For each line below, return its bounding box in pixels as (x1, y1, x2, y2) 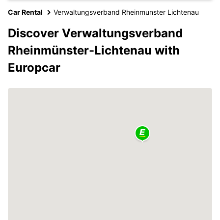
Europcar (8, 60, 60, 75)
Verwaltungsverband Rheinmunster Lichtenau (54, 7, 199, 16)
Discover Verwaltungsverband (8, 26, 183, 40)
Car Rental (8, 7, 43, 16)
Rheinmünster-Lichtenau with (8, 43, 180, 57)
